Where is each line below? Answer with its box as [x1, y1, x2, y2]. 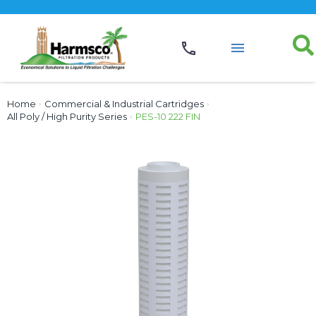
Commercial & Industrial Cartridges [44, 97, 204, 109]
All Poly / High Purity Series [7, 110, 127, 122]
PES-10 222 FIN [135, 110, 200, 122]
